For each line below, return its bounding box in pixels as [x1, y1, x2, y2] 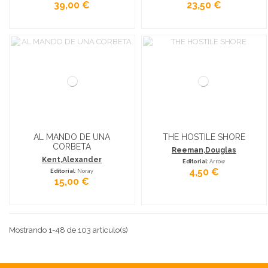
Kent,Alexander [42, 156, 102, 164]
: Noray [75, 167, 94, 174]
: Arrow [207, 158, 226, 165]
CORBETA [53, 141, 92, 151]
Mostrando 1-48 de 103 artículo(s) [9, 226, 128, 235]
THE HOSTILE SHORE [162, 132, 245, 142]
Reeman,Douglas [171, 146, 236, 154]
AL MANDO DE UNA [33, 132, 111, 142]
